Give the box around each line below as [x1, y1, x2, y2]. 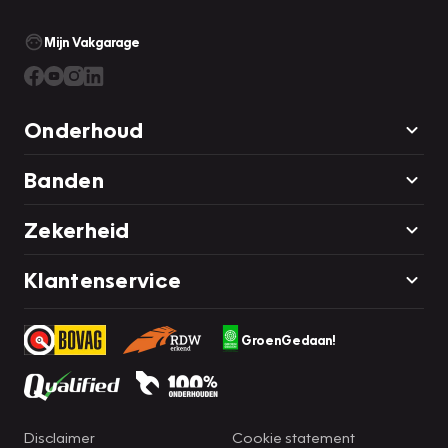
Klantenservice [24, 266, 182, 294]
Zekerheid [24, 216, 130, 244]
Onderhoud [24, 116, 144, 144]
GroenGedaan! [240, 332, 336, 349]
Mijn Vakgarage [44, 34, 140, 51]
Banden [24, 166, 104, 194]
